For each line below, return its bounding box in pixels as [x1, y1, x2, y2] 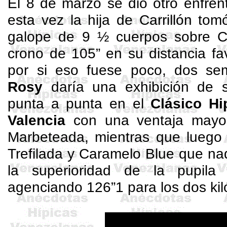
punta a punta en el [8, 95, 151, 111]
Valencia [8, 112, 66, 128]
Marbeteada [8, 129, 85, 145]
